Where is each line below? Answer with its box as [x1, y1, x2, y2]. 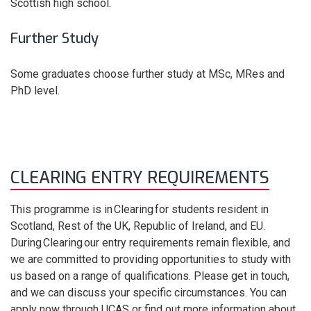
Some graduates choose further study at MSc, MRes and [10, 67, 285, 81]
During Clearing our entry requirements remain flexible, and [10, 236, 290, 249]
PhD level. [10, 84, 60, 97]
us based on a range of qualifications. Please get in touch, [10, 269, 289, 283]
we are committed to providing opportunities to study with [10, 253, 291, 266]
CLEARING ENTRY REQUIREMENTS [10, 167, 269, 189]
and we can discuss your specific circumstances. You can [10, 286, 287, 299]
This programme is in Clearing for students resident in [10, 203, 269, 216]
